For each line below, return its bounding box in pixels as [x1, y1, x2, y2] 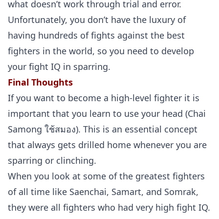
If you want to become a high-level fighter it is [8, 92, 199, 104]
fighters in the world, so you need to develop [8, 45, 194, 57]
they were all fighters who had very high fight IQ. [8, 201, 210, 213]
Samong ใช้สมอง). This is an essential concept [8, 123, 197, 135]
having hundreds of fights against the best [8, 29, 185, 41]
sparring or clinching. [8, 154, 96, 166]
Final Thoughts [8, 76, 73, 88]
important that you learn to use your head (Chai [8, 108, 206, 119]
